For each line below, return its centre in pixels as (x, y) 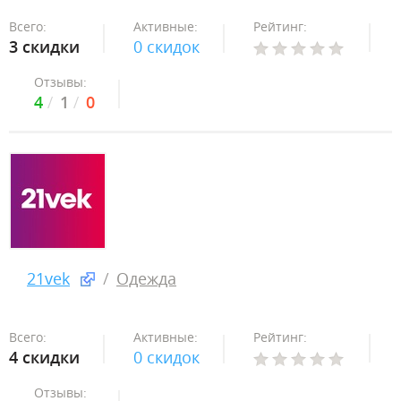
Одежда (146, 278)
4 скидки (44, 357)
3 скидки (44, 47)
